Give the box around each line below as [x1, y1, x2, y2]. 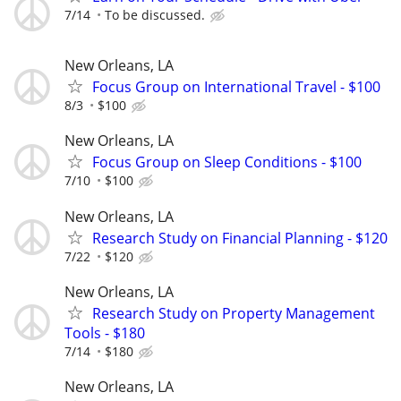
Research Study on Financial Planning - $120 [92, 227, 388, 248]
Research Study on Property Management [92, 303, 375, 323]
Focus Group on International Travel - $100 [92, 77, 380, 98]
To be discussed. [105, 5, 205, 23]
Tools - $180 [64, 322, 145, 343]
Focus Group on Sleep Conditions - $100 [92, 152, 362, 173]
